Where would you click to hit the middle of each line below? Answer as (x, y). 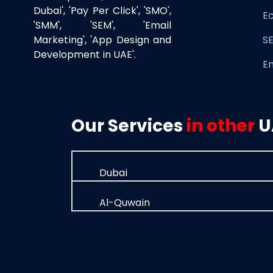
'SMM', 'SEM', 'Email (102, 25)
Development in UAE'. (85, 55)
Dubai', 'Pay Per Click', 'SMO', (102, 11)
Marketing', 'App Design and (102, 40)
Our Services (129, 126)
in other (221, 126)
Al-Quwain (123, 203)
